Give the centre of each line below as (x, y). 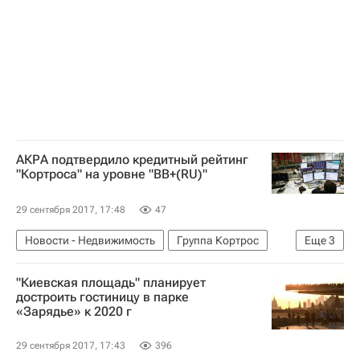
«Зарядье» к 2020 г (74, 311)
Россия (162, 265)
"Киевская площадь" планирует (111, 282)
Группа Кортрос (218, 240)
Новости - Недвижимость (90, 240)
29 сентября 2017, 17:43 (71, 346)
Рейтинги (98, 265)
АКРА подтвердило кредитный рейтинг (132, 160)
